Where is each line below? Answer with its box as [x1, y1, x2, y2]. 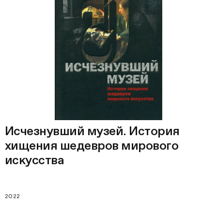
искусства [5, 153, 64, 167]
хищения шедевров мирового [5, 138, 179, 153]
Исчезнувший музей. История [5, 124, 180, 138]
